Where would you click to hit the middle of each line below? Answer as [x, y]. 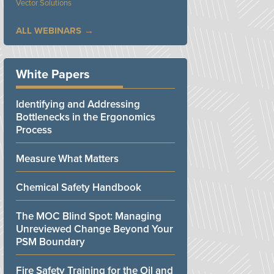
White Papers [53, 74]
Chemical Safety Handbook [79, 187]
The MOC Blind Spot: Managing [89, 216]
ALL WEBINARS [49, 30]
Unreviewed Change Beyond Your [94, 229]
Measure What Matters [67, 158]
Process [34, 130]
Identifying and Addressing [78, 104]
